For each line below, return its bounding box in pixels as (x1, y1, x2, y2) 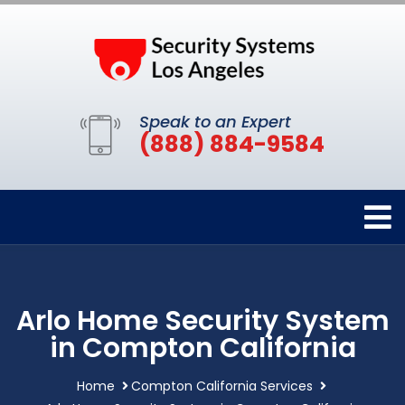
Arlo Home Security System (15, 302, 390, 341)
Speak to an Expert (139, 110, 291, 134)
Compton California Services (130, 377, 313, 396)
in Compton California (49, 329, 356, 368)
